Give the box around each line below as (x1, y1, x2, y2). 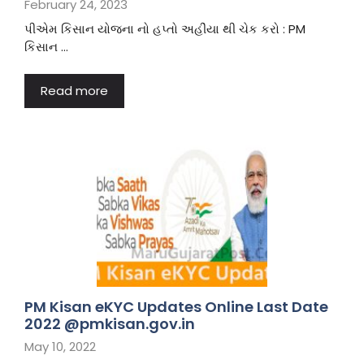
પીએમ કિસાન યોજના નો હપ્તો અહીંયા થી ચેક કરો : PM (24, 19, 305, 37)
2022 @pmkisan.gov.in (24, 313, 195, 334)
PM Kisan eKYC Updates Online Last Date (24, 296, 328, 317)
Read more (41, 82, 108, 99)
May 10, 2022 (24, 338, 96, 355)
